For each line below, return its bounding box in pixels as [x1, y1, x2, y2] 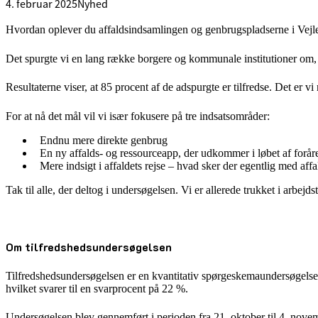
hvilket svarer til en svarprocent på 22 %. [6, 282, 188, 295]
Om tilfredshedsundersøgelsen [6, 239, 172, 255]
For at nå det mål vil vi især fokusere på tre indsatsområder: [6, 109, 270, 122]
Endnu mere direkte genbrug [40, 133, 168, 146]
